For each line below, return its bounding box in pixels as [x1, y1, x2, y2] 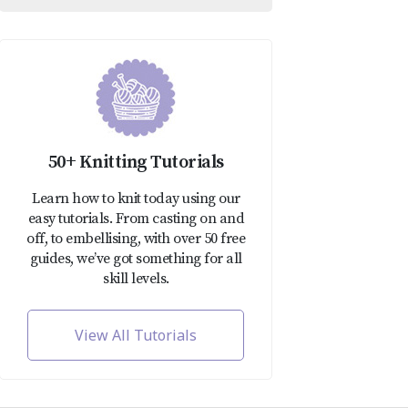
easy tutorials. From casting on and [27, 209, 245, 229]
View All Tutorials [75, 325, 198, 346]
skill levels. [103, 270, 169, 289]
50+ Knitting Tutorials [47, 151, 224, 175]
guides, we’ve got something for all [30, 250, 242, 269]
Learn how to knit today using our [32, 189, 240, 209]
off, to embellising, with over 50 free [26, 229, 246, 249]
